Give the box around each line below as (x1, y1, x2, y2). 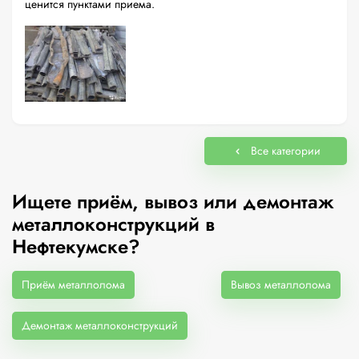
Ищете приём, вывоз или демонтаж (12, 188, 334, 216)
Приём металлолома (22, 276, 125, 292)
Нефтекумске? (12, 232, 140, 260)
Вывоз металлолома (231, 276, 331, 292)
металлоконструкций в (12, 210, 215, 238)
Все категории (250, 143, 321, 159)
